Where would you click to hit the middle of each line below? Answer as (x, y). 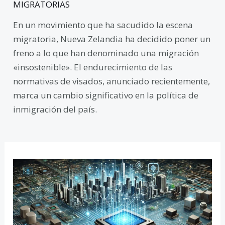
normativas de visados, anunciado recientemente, (112, 81)
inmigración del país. (55, 109)
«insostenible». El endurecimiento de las (93, 67)
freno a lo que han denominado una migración (106, 53)
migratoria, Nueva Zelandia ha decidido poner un (112, 39)
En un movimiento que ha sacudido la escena (103, 25)
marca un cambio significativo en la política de (106, 95)
